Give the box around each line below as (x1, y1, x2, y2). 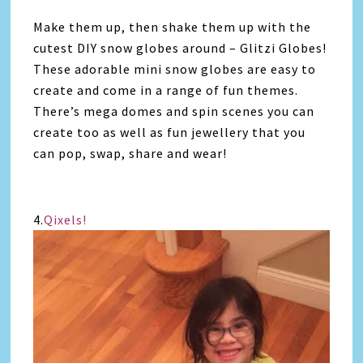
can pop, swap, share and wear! (33, 144, 228, 161)
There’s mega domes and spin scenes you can (33, 102, 315, 119)
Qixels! (44, 211, 91, 228)
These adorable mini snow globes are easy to (33, 60, 317, 77)
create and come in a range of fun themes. (33, 81, 299, 98)
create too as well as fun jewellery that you (33, 123, 306, 140)
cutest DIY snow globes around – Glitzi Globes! (33, 39, 327, 56)
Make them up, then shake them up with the (33, 18, 312, 35)
